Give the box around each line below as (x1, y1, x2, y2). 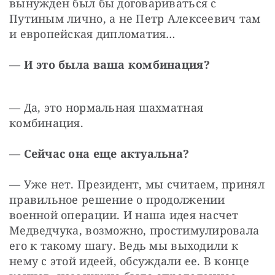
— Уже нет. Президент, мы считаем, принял (9, 176, 265, 192)
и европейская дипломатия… (9, 26, 176, 41)
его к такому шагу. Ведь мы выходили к (9, 238, 238, 253)
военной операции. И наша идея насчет (9, 207, 239, 222)
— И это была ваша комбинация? (9, 56, 210, 72)
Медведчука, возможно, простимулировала (9, 222, 260, 238)
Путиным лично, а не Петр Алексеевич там (9, 10, 261, 26)
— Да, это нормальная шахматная (9, 99, 204, 115)
